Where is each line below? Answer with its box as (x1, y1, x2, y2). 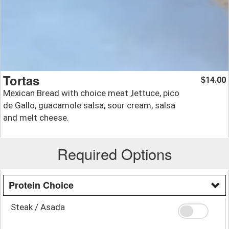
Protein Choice (9, 178, 74, 192)
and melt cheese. (3, 112, 69, 123)
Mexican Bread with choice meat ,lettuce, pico (3, 87, 179, 98)
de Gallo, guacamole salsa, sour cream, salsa (3, 100, 175, 110)
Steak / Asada (11, 201, 65, 212)
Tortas (3, 71, 39, 89)
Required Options (57, 143, 172, 164)
